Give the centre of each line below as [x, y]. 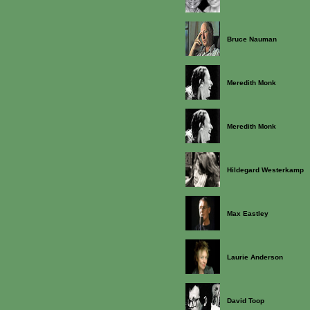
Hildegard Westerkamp [265, 170]
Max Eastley [248, 213]
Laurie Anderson [255, 257]
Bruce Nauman [252, 39]
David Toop [246, 301]
